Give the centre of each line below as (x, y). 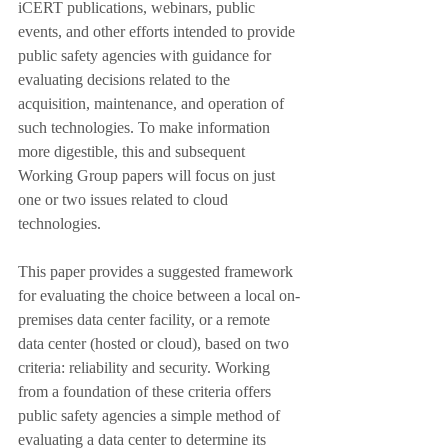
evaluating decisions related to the (126, 79)
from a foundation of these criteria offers (146, 391)
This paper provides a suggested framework (157, 271)
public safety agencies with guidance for (146, 55)
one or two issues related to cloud (125, 199)
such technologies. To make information (146, 127)
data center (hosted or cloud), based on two (155, 343)
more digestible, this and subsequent (133, 151)
